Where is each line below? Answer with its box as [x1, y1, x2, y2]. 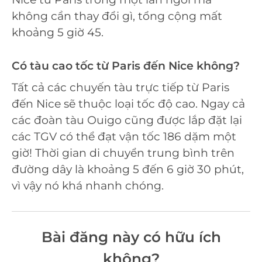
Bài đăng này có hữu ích [41, 227, 221, 246]
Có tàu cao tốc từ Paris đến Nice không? [12, 58, 240, 73]
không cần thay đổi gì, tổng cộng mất [12, 9, 222, 23]
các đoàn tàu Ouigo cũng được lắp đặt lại [12, 113, 242, 127]
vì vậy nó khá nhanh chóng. [12, 179, 164, 193]
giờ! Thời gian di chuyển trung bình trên [12, 146, 235, 160]
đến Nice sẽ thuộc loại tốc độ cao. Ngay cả [12, 97, 245, 111]
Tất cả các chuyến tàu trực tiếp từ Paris [12, 81, 229, 95]
